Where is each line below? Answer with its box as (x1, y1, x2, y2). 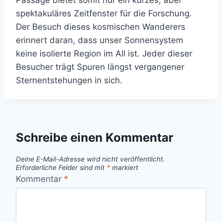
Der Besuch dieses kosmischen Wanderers (16, 22, 185, 32)
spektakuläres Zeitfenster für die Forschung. (16, 8, 192, 18)
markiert (110, 163, 138, 171)
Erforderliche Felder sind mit (16, 163, 107, 171)
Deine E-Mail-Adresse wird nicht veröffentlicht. (16, 155, 165, 163)
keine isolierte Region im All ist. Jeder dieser (16, 49, 192, 58)
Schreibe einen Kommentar (16, 130, 173, 145)
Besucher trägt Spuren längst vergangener (16, 62, 184, 72)
